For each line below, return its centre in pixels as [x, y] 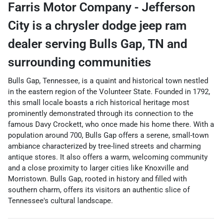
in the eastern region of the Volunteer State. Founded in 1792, [109, 91]
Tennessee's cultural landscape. [60, 200]
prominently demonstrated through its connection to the [101, 113]
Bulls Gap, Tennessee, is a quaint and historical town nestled [108, 81]
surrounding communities [80, 62]
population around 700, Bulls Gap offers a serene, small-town [108, 135]
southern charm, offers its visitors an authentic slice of [99, 190]
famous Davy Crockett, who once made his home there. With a [111, 124]
